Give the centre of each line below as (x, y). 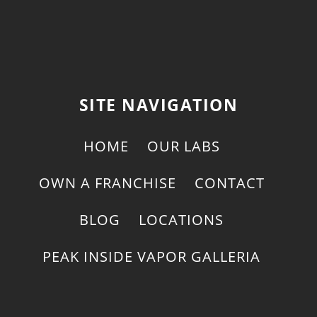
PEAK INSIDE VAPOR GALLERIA (151, 257)
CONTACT (229, 183)
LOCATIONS (181, 220)
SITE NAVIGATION (158, 105)
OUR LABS (183, 146)
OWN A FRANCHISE (107, 183)
